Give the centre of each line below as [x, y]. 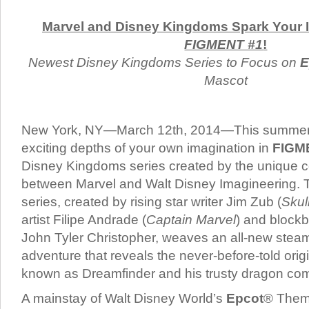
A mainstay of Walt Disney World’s [124, 298]
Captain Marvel [191, 220]
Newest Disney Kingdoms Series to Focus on [164, 62]
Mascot [226, 80]
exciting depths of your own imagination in [147, 148]
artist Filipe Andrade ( [84, 220]
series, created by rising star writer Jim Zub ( [151, 202]
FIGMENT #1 [224, 44]
